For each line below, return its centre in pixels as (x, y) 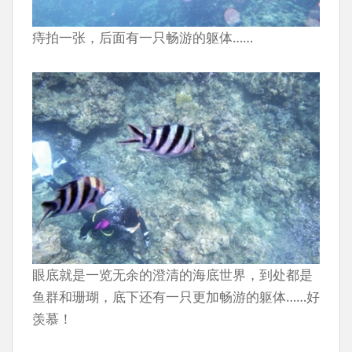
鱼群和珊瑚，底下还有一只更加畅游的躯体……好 (176, 297)
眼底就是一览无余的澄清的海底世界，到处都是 (172, 275)
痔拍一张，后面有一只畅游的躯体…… (143, 38)
